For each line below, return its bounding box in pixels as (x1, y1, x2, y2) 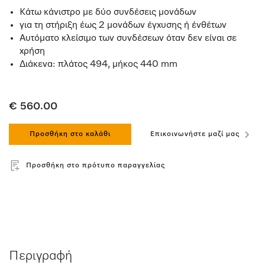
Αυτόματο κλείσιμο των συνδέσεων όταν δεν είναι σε (20, 34, 237, 43)
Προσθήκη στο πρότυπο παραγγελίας (26, 162, 165, 169)
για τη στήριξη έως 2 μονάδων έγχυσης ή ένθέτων (20, 21, 227, 30)
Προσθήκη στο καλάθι (30, 131, 111, 138)
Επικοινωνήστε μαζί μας (150, 131, 240, 138)
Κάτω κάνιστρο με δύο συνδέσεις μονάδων (20, 8, 196, 17)
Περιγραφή (9, 250, 72, 263)
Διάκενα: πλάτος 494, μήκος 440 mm (20, 60, 177, 69)
